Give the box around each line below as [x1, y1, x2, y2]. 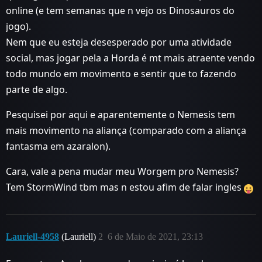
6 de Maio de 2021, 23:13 [108, 232, 203, 242]
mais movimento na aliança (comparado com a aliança [6, 124, 246, 137]
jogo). [6, 20, 31, 33]
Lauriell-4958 [6, 232, 59, 242]
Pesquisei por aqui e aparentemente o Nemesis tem [6, 108, 235, 121]
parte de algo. [6, 83, 67, 96]
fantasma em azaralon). [6, 140, 111, 153]
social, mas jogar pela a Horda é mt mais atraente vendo [6, 51, 255, 64]
